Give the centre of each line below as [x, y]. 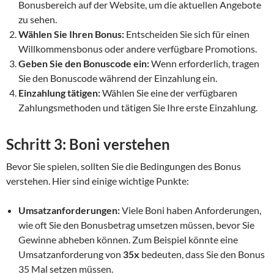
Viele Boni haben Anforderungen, [191, 210]
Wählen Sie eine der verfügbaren [169, 92]
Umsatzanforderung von [71, 254]
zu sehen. [38, 19]
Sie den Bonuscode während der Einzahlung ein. [118, 78]
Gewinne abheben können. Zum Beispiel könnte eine [128, 239]
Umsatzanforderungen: [69, 210]
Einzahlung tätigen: [59, 92]
